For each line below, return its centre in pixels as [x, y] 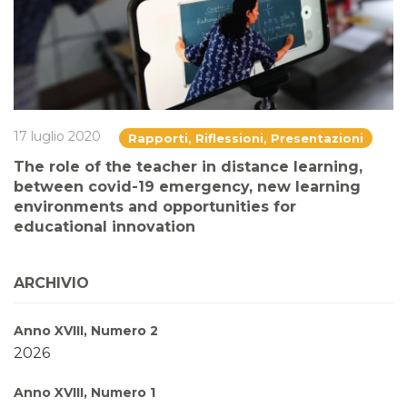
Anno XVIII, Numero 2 [86, 331]
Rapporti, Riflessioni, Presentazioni [246, 139]
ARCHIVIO [51, 283]
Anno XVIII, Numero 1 [84, 393]
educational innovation [104, 227]
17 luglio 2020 [57, 137]
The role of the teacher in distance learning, [188, 167]
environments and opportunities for [155, 207]
